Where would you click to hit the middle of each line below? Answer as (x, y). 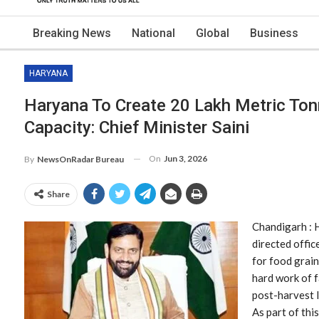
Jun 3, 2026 (185, 158)
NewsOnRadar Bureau (80, 159)
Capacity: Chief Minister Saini (137, 127)
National (153, 33)
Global (213, 33)
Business (274, 33)
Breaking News (72, 33)
